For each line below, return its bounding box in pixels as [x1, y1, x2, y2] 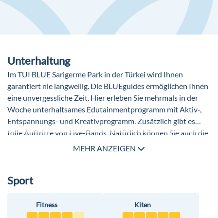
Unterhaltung [7, 54, 70, 68]
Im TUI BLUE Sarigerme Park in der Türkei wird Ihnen [7, 70, 183, 79]
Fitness [36, 200, 57, 209]
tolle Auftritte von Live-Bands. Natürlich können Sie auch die [7, 128, 208, 138]
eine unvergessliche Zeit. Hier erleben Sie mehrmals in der [7, 93, 198, 103]
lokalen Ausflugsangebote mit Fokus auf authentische [7, 140, 186, 149]
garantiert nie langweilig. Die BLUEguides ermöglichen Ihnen [7, 81, 208, 91]
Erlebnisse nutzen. [7, 151, 68, 161]
